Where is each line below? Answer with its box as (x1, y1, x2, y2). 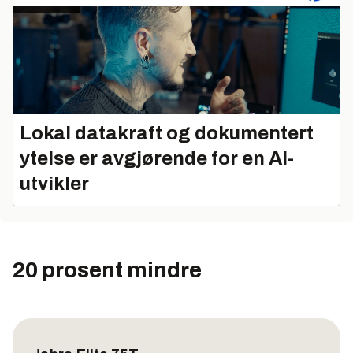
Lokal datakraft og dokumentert (20, 122, 314, 143)
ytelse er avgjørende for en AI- (20, 147, 294, 169)
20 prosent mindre (13, 257, 202, 282)
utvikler (20, 173, 89, 194)
